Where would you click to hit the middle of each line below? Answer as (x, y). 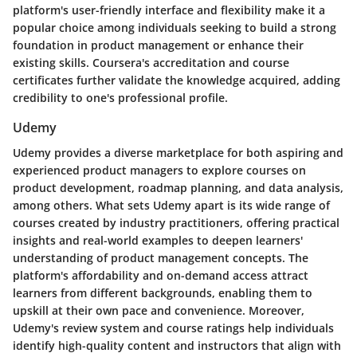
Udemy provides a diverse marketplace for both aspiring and (178, 153)
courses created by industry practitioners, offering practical (176, 223)
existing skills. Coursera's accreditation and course (151, 63)
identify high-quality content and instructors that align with (177, 346)
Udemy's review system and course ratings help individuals (173, 328)
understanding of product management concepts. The (161, 258)
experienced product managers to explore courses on (159, 171)
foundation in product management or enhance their (158, 45)
